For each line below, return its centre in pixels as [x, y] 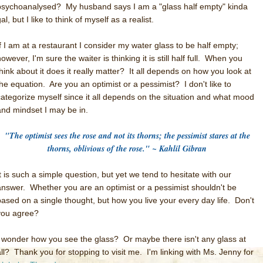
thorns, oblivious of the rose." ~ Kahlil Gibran [127, 149]
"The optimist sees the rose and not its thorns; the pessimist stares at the [127, 136]
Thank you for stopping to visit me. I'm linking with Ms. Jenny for [134, 252]
